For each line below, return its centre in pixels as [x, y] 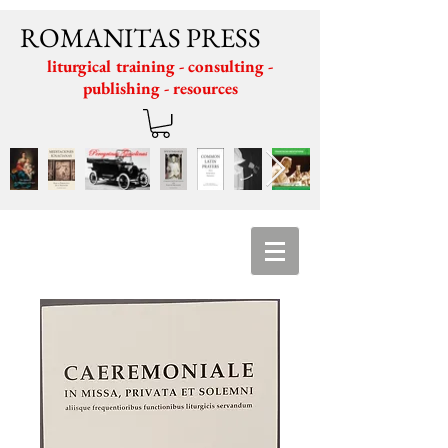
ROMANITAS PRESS [140, 37]
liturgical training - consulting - [160, 66]
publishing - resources [160, 88]
